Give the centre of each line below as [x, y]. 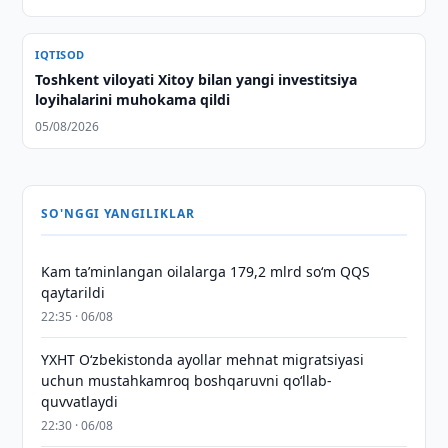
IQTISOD [60, 54]
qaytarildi [73, 292]
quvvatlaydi [80, 401]
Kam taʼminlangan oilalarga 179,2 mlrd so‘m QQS [206, 271]
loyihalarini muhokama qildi [133, 99]
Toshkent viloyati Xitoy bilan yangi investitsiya [196, 79]
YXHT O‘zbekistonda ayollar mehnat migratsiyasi [203, 359]
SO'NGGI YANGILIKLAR [118, 213]
